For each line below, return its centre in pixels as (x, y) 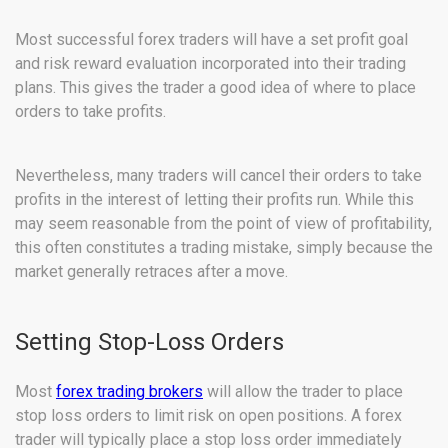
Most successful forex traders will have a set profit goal (211, 39)
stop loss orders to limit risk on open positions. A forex (208, 415)
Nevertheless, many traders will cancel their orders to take (218, 175)
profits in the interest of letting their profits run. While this (214, 199)
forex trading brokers (129, 391)
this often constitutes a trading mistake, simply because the (224, 247)
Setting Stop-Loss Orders (149, 342)
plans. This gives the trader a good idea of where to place (215, 87)
